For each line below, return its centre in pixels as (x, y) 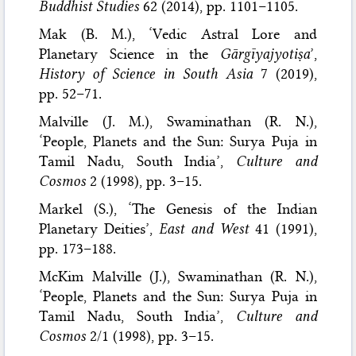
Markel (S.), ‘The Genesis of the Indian (178, 209)
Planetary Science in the (130, 54)
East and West (204, 228)
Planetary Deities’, (99, 228)
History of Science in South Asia (146, 74)
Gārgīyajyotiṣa (265, 54)
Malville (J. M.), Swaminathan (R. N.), (178, 121)
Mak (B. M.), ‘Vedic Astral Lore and (178, 34)
